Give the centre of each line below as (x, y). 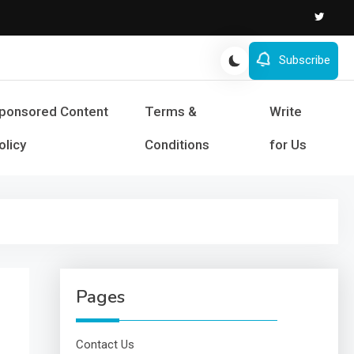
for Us (288, 145)
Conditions (177, 145)
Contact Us (105, 345)
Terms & (171, 111)
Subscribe (305, 60)
